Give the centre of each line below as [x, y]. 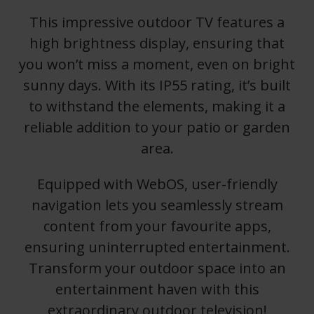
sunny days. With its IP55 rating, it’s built [157, 86]
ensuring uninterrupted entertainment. [157, 247]
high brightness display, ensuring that [157, 43]
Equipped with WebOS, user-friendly [157, 184]
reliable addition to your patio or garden [157, 128]
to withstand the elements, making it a [157, 107]
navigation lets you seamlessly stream [157, 205]
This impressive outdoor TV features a [157, 22]
